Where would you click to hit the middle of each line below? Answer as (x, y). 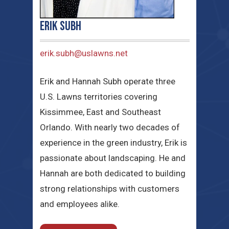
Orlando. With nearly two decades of (110, 128)
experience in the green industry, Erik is (113, 143)
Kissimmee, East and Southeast (100, 112)
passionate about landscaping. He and (112, 158)
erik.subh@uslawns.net (84, 53)
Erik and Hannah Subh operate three (107, 82)
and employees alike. (79, 204)
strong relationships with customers (109, 189)
